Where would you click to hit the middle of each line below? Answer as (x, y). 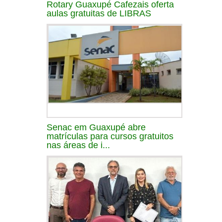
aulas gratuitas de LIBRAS (99, 13)
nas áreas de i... (78, 145)
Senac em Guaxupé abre (96, 127)
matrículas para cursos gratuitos (110, 136)
